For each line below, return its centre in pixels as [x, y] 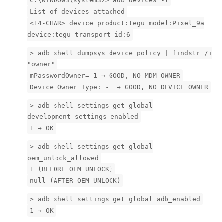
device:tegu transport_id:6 [79, 34]
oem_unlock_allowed [63, 158]
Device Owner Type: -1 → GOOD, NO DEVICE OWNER [119, 87]
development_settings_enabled [83, 116]
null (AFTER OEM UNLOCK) [75, 180]
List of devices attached [77, 11]
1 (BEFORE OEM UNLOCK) [71, 169]
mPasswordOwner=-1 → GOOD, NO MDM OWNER [105, 75]
